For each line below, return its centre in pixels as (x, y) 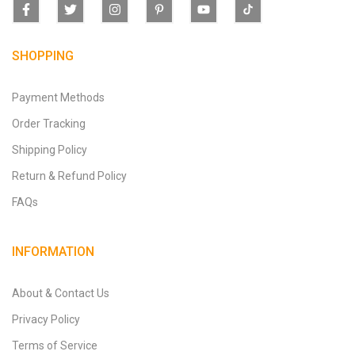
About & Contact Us (61, 293)
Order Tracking (49, 123)
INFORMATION (53, 251)
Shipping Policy (50, 149)
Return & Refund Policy (69, 176)
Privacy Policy (46, 319)
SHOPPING (43, 55)
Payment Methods (58, 97)
